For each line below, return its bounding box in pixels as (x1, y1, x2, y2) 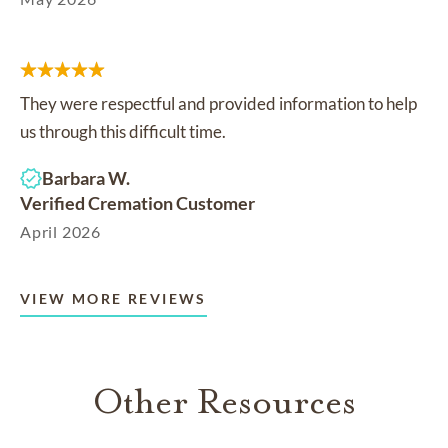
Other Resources (92, 379, 356, 425)
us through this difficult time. (20, 121, 226, 143)
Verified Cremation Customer (20, 192, 255, 215)
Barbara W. (42, 167, 130, 190)
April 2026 (20, 222, 101, 242)
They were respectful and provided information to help (20, 93, 417, 115)
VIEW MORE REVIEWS (20, 290, 207, 308)
